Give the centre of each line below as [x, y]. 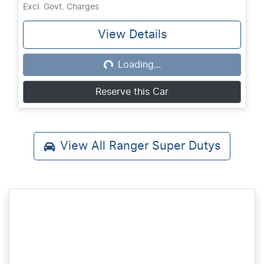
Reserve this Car [132, 92]
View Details [132, 35]
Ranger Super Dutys [165, 146]
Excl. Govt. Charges [61, 7]
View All [85, 146]
